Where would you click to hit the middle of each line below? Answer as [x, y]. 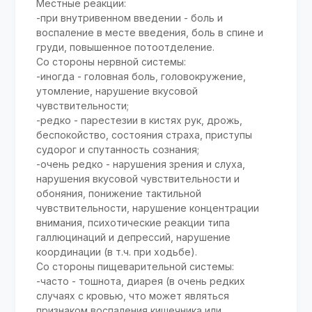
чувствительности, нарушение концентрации [148, 208]
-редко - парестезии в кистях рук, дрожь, [140, 120]
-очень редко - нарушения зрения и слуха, [141, 164]
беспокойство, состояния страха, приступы [145, 134]
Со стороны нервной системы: [111, 61]
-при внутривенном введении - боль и [130, 17]
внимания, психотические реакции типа [133, 222]
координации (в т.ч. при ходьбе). [117, 251]
